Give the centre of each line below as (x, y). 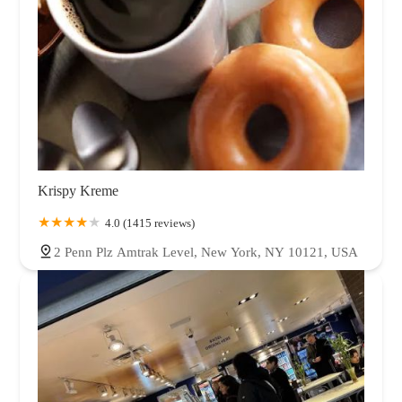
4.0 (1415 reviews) (150, 223)
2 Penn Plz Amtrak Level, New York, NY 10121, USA (206, 252)
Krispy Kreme (78, 190)
